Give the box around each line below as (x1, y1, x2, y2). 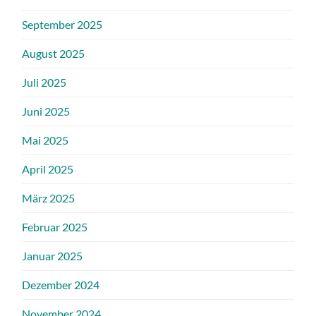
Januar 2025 (22, 248, 83, 262)
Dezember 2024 (22, 277, 100, 291)
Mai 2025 (22, 133, 69, 147)
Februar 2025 (22, 219, 88, 233)
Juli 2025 (22, 75, 67, 89)
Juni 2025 (22, 104, 71, 118)
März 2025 (22, 190, 75, 205)
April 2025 (22, 162, 74, 176)
